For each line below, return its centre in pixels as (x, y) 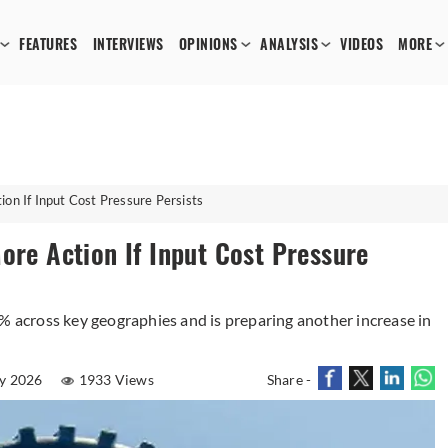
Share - (289, 379)
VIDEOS (362, 44)
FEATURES (48, 44)
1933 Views (116, 379)
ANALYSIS (289, 44)
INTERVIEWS (128, 44)
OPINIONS (208, 44)
